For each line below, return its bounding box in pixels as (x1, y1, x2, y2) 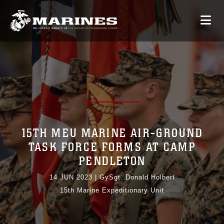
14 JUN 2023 (49, 173, 92, 181)
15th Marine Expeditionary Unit (60, 186, 164, 194)
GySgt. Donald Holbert (99, 173, 175, 181)
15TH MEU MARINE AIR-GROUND (21, 126, 203, 141)
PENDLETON (78, 154, 145, 169)
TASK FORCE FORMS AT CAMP (28, 140, 196, 155)
